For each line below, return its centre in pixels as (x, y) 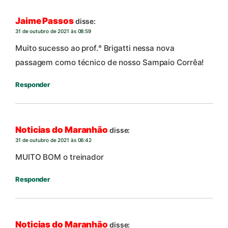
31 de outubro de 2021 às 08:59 (53, 31)
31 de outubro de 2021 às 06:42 (53, 140)
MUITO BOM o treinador (60, 157)
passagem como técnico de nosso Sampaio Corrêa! (110, 63)
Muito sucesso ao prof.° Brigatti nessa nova (95, 48)
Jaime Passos (45, 21)
